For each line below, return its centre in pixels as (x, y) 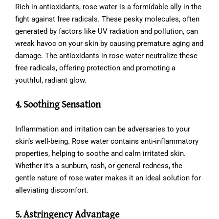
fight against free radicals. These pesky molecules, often (108, 19)
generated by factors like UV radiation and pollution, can (107, 31)
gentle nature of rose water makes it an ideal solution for (108, 178)
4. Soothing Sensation (58, 105)
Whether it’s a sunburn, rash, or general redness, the (99, 165)
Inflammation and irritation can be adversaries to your (103, 129)
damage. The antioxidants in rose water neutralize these (107, 55)
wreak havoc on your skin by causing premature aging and (109, 43)
